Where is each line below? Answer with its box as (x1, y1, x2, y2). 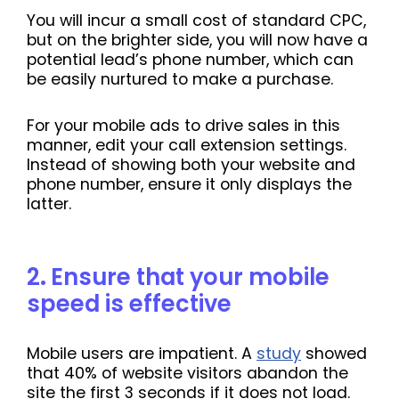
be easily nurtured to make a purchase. (27, 69, 333, 90)
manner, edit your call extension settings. (27, 134, 346, 156)
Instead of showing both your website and (27, 154, 355, 175)
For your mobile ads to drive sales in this (27, 115, 340, 136)
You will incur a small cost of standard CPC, (27, 10, 366, 31)
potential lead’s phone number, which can (27, 49, 354, 70)
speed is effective (27, 288, 232, 320)
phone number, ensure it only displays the (27, 174, 352, 195)
